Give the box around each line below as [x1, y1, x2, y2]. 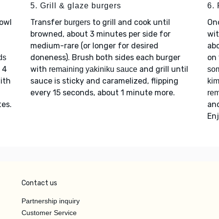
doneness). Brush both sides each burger [30, 52, 180, 62]
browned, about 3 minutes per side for [30, 29, 171, 39]
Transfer [30, 17, 64, 27]
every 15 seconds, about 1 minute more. [30, 88, 175, 97]
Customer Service [22, 208, 77, 217]
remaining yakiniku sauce [48, 65, 137, 73]
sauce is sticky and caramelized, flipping [30, 76, 178, 86]
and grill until [137, 64, 188, 74]
